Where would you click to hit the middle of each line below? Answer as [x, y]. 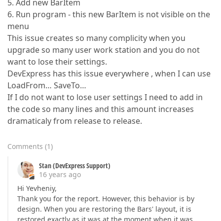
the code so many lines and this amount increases [101, 109]
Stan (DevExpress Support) [75, 166]
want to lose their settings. [57, 62]
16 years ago [60, 174]
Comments [25, 146]
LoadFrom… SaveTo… [47, 85]
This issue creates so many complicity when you [96, 38]
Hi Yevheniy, [37, 188]
